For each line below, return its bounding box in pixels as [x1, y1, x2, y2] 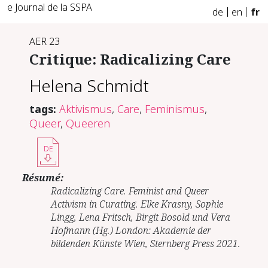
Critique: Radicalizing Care [29, 49, 232, 69]
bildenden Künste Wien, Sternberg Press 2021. [51, 236, 241, 250]
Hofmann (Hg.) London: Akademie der [51, 223, 212, 237]
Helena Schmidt [29, 74, 150, 98]
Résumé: [22, 170, 65, 184]
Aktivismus [59, 101, 112, 116]
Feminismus [145, 101, 205, 116]
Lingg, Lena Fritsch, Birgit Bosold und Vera [51, 210, 231, 224]
